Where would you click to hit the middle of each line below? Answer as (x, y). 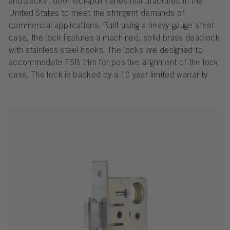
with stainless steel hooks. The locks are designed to (106, 51)
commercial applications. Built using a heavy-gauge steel (111, 26)
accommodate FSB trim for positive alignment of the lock (113, 63)
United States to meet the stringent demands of (97, 14)
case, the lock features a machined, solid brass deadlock (114, 39)
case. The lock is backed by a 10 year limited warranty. (109, 75)
